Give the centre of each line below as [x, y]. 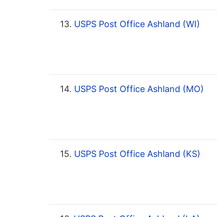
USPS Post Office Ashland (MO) [138, 89]
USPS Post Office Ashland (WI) [136, 24]
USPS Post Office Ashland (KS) [136, 154]
